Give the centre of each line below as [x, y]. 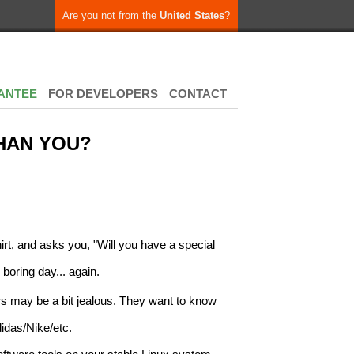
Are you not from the [111, 15]
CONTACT [198, 94]
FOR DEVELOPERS [103, 94]
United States [192, 15]
